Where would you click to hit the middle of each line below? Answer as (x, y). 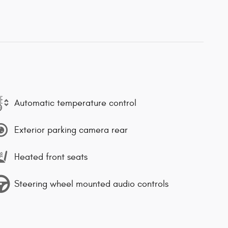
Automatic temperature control (75, 103)
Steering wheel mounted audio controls (91, 184)
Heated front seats (51, 157)
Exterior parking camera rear (71, 130)
